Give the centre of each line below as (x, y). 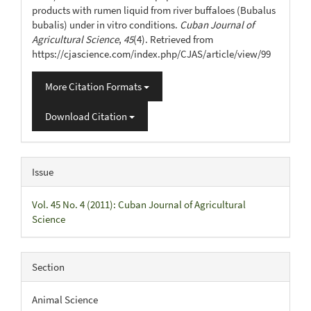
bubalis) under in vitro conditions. (106, 24)
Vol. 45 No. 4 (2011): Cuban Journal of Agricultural (139, 204)
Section (48, 267)
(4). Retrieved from (173, 39)
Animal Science (65, 299)
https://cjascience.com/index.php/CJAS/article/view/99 (151, 53)
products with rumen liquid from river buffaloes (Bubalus (154, 10)
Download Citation (87, 116)
